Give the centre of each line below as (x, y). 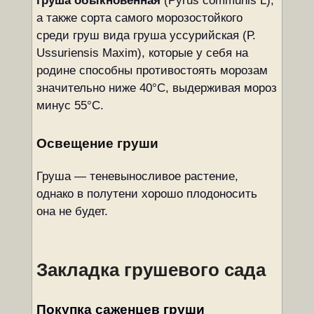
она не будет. (72, 211)
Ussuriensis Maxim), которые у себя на (142, 53)
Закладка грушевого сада (151, 270)
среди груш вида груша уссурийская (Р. (146, 35)
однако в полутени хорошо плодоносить (146, 194)
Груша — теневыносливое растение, (137, 176)
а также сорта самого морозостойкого (139, 18)
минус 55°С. (70, 105)
